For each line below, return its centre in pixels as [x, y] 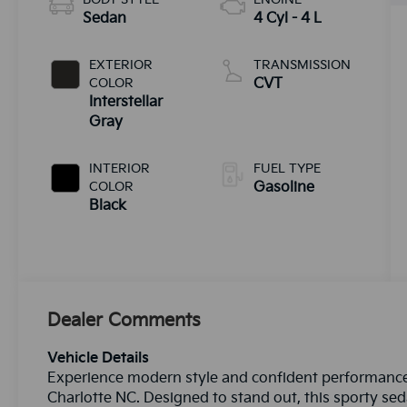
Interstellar [126, 102]
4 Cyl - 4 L [287, 18]
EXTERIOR [121, 65]
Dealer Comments [124, 320]
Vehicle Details [99, 358]
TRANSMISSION [302, 65]
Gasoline [283, 187]
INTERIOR [120, 168]
